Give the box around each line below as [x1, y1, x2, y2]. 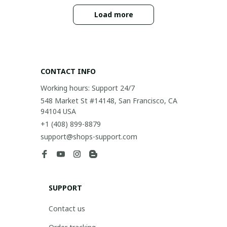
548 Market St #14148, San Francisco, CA [41, 96, 177, 105]
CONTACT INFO [41, 66, 96, 76]
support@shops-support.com [41, 132, 137, 141]
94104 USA [41, 106, 76, 116]
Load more [94, 10, 133, 20]
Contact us [49, 204, 85, 213]
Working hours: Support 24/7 [41, 83, 135, 93]
